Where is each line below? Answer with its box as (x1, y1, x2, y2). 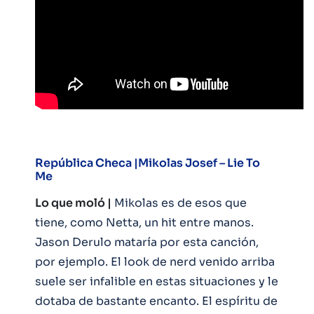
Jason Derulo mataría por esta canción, (35, 234, 259, 250)
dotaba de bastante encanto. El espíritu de (35, 293, 278, 308)
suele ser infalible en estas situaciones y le (35, 273, 278, 289)
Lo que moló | (35, 195, 111, 210)
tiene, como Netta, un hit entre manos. (35, 214, 254, 230)
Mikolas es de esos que (111, 195, 247, 210)
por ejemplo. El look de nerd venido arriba (35, 254, 275, 269)
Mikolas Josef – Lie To (138, 155, 260, 170)
